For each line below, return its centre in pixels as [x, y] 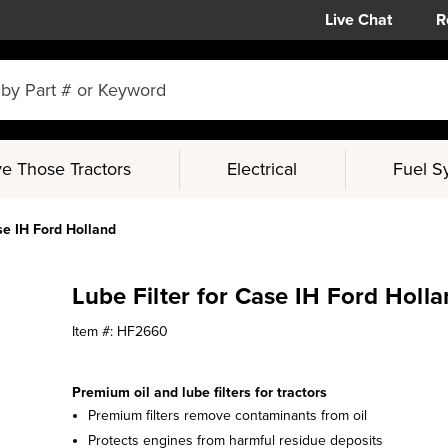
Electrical [262, 169]
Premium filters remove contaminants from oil [227, 415]
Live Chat [358, 20]
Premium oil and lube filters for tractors [199, 392]
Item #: [94, 331]
